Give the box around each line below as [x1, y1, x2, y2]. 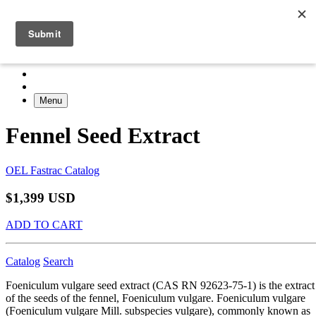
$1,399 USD [6, 190, 75, 205]
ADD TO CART [6, 219, 83, 231]
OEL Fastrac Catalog [6, 164, 99, 176]
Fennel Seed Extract [6, 123, 200, 149]
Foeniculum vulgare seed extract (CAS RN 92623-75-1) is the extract [6, 279, 315, 292]
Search [43, 255, 73, 268]
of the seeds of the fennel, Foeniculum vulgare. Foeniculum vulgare [6, 292, 305, 305]
